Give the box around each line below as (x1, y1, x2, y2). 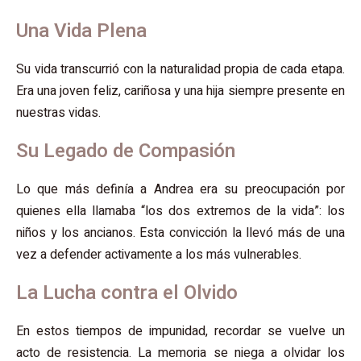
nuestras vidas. (16, 103, 101, 123)
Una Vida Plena (16, 17, 147, 46)
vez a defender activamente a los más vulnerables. (16, 245, 301, 265)
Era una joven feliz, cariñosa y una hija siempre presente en (16, 81, 345, 102)
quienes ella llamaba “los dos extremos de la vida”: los (16, 201, 345, 222)
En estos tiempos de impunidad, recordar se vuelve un (16, 322, 345, 342)
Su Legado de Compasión (16, 137, 235, 166)
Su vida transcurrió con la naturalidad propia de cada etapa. (16, 60, 345, 80)
